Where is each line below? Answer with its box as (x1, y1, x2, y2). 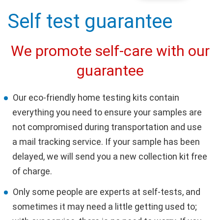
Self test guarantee (7, 9, 172, 33)
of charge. (12, 165, 52, 176)
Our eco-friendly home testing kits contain (13, 92, 179, 103)
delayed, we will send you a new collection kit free (12, 151, 207, 162)
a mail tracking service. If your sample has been (12, 136, 200, 147)
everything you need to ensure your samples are (12, 107, 202, 117)
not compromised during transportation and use (12, 121, 202, 132)
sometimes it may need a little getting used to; (12, 201, 197, 212)
